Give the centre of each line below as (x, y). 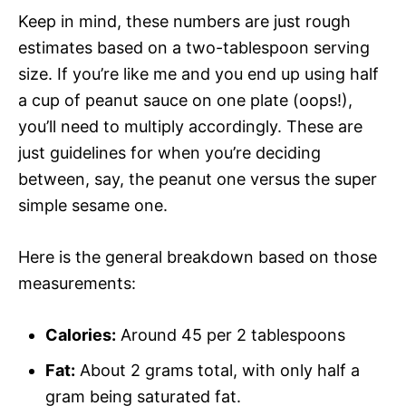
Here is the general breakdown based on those (198, 256)
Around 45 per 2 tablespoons (231, 334)
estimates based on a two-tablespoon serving (194, 47)
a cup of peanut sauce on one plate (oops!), (185, 100)
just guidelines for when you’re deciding (169, 152)
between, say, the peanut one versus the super (198, 179)
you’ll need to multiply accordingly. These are (190, 126)
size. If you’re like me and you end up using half (198, 73)
